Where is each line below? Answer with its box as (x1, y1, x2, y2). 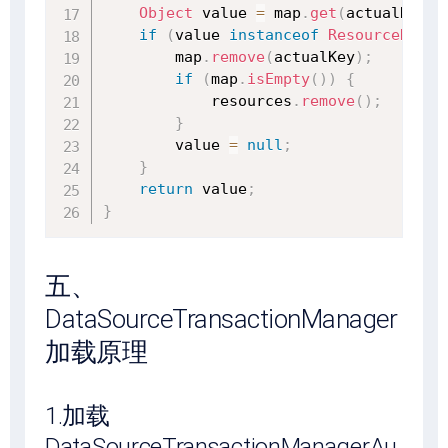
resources (103, 91, 292, 110)
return (139, 179, 193, 198)
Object (139, 3, 193, 22)
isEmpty (247, 69, 310, 88)
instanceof (229, 25, 319, 44)
